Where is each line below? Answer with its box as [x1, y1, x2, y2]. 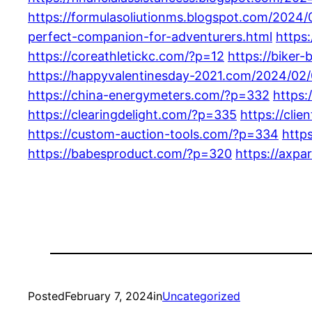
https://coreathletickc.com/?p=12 [28, 48, 224, 63]
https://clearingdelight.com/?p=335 [28, 107, 237, 122]
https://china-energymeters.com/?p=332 [28, 87, 270, 102]
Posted [28, 288, 65, 303]
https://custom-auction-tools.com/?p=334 [28, 126, 279, 141]
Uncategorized [162, 288, 240, 303]
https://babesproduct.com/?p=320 [28, 146, 232, 161]
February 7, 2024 [65, 288, 153, 303]
